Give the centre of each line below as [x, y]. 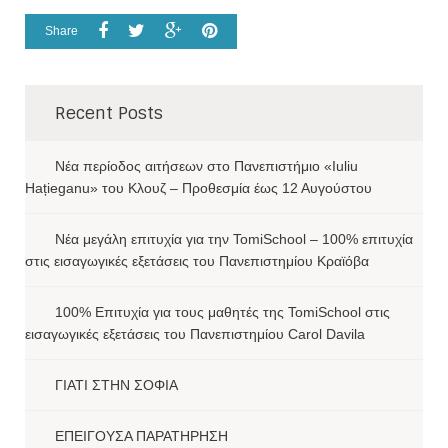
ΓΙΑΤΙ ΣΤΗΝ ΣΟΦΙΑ [116, 384]
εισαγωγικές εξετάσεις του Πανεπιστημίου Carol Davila [195, 333]
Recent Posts [109, 112]
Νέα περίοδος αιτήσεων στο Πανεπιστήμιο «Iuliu [206, 165]
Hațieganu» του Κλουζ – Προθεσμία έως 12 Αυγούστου [198, 187]
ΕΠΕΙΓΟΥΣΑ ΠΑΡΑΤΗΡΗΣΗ [141, 435]
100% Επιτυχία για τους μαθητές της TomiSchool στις [222, 311]
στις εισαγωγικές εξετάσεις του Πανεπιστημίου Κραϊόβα [197, 260]
